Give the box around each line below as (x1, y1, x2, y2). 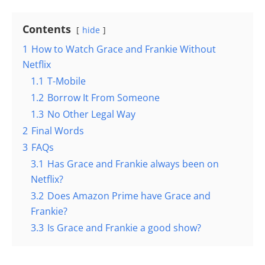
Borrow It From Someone (47, 91, 160, 104)
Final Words (31, 124, 84, 137)
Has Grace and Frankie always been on (47, 157, 219, 170)
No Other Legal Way (47, 107, 135, 121)
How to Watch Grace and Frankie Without (31, 42, 216, 56)
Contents (22, 21, 71, 36)
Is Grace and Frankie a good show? (47, 221, 201, 234)
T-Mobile (47, 74, 86, 88)
